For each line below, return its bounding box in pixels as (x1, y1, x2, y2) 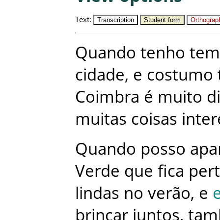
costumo (147, 63, 213, 85)
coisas (131, 107, 177, 130)
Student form (144, 16, 181, 24)
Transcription (97, 16, 134, 24)
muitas (75, 107, 127, 130)
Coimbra (75, 85, 139, 108)
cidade (75, 63, 125, 85)
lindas (75, 181, 119, 204)
